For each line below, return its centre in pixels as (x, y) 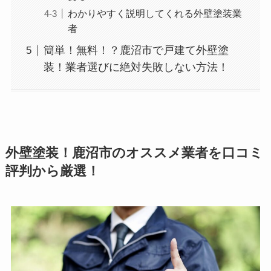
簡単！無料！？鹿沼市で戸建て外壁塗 (136, 51)
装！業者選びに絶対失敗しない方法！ (136, 67)
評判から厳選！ (52, 171)
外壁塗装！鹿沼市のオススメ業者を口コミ (134, 153)
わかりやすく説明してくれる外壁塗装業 (155, 14)
